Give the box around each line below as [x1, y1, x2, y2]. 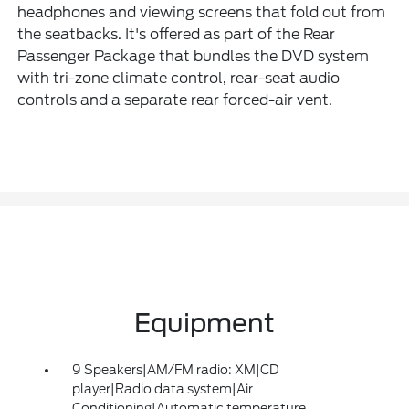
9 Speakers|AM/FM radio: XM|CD [71, 362, 279, 377]
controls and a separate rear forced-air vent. [17, 90, 333, 109]
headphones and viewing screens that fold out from [17, 3, 386, 21]
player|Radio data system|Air [71, 381, 253, 396]
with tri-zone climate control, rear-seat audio [17, 68, 341, 87]
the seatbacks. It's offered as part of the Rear [17, 25, 336, 43]
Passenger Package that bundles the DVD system [17, 47, 370, 65]
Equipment [134, 307, 275, 339]
